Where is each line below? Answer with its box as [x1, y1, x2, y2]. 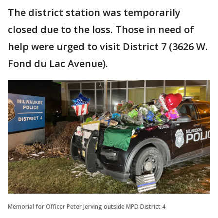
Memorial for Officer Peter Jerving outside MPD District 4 [8, 202, 165, 211]
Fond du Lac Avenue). [8, 56, 108, 70]
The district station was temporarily [8, 5, 181, 19]
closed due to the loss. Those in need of [8, 22, 194, 36]
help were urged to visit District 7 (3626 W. [8, 39, 208, 53]
